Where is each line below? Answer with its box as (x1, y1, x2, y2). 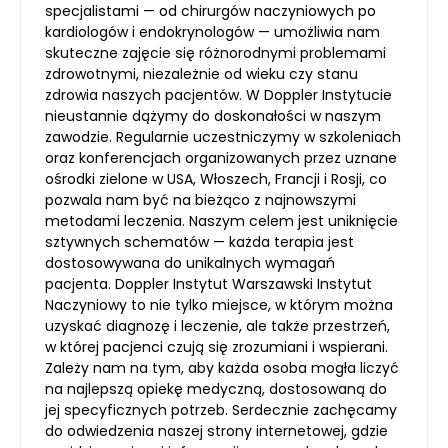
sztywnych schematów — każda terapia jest (45, 231, 354, 252)
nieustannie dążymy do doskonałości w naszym (45, 105, 381, 126)
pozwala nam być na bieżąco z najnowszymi (45, 189, 356, 210)
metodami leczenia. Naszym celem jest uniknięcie (45, 210, 398, 231)
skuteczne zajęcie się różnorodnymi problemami (45, 42, 386, 63)
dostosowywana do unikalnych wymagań (45, 252, 335, 273)
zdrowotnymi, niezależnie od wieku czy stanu (45, 63, 358, 84)
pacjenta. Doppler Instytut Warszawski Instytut (45, 273, 372, 294)
